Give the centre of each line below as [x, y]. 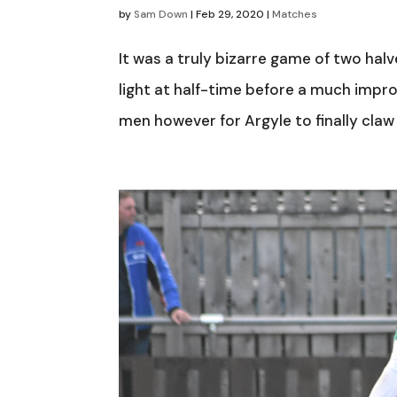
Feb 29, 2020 [230, 15]
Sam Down [161, 15]
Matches [295, 15]
